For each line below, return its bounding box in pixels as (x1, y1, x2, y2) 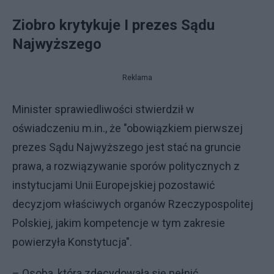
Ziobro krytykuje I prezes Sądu (12, 17, 215, 34)
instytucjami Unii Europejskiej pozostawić (12, 179, 215, 191)
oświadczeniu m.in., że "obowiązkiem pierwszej (12, 122, 243, 135)
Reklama (122, 73, 152, 82)
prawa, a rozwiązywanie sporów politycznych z (12, 160, 240, 172)
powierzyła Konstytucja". (12, 235, 132, 248)
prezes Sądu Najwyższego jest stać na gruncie (12, 141, 241, 154)
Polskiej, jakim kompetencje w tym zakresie (12, 217, 225, 229)
